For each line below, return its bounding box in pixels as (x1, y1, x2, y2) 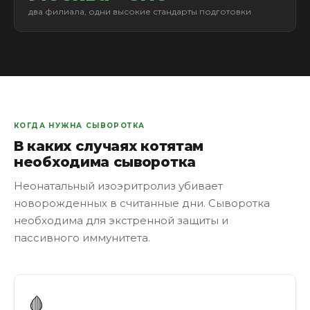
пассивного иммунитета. (14, 231, 150, 244)
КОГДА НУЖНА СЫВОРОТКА (14, 121, 145, 130)
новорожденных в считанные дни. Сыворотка (14, 197, 270, 210)
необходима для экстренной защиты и (14, 214, 228, 227)
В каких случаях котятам (14, 138, 204, 154)
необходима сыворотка (14, 154, 196, 170)
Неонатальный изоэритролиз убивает (14, 179, 223, 192)
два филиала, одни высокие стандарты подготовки (28, 6, 251, 17)
